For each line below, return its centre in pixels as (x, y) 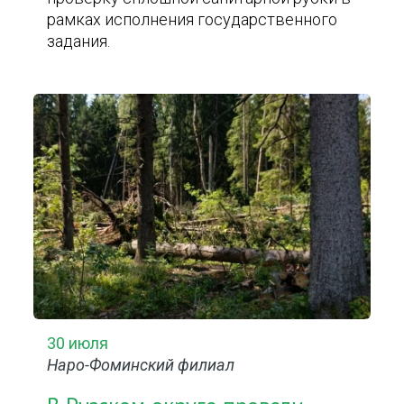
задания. (79, 41)
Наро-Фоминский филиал (141, 365)
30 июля (78, 343)
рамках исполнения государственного (193, 19)
